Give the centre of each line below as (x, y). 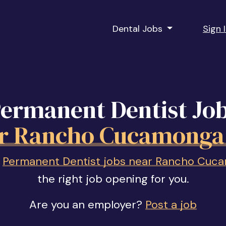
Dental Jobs (138, 29)
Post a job (171, 205)
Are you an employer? (87, 205)
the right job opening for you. (113, 179)
